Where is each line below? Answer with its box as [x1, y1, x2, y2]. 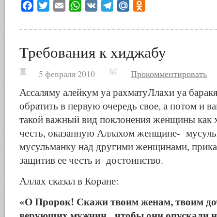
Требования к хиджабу [19, 42, 166, 62]
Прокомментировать [131, 68, 207, 79]
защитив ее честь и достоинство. [19, 153, 163, 167]
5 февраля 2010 [19, 68, 97, 79]
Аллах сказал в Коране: [19, 174, 119, 187]
